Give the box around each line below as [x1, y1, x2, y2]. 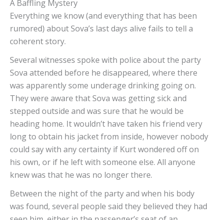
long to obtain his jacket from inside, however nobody [10, 131, 208, 142]
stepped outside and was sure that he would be [10, 106, 184, 117]
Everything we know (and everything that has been [10, 10, 197, 22]
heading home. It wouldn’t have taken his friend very [10, 118, 202, 130]
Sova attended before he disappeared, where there [10, 67, 197, 79]
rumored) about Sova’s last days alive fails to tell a [10, 23, 193, 34]
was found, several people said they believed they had [10, 201, 207, 212]
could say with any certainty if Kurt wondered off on [10, 144, 199, 155]
